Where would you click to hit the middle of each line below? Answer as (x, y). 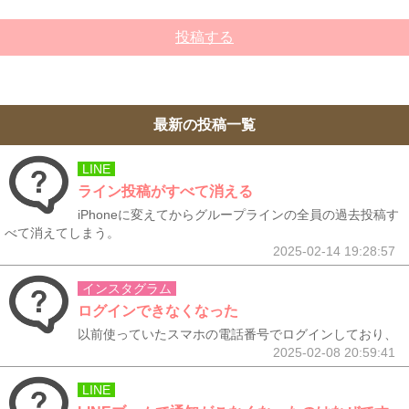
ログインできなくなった (158, 311)
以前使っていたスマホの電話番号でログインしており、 (237, 334)
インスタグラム (127, 288)
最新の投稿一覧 (204, 125)
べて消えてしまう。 (62, 233)
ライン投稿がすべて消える (165, 191)
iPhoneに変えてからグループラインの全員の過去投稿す (238, 215)
